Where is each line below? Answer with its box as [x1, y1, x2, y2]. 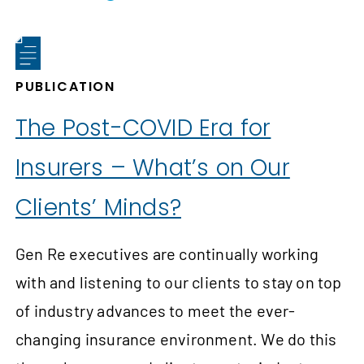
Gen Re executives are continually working [15, 243, 319, 263]
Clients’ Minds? [15, 191, 181, 223]
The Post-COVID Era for [15, 111, 271, 144]
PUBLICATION [15, 76, 115, 96]
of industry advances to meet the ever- [15, 300, 296, 320]
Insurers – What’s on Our [15, 151, 290, 184]
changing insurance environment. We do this [15, 328, 337, 349]
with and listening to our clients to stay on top [15, 271, 342, 292]
